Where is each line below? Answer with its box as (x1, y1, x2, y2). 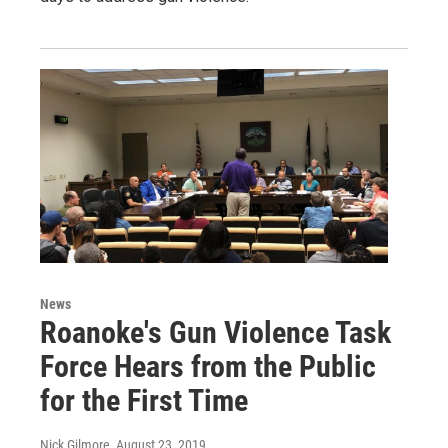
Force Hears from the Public (40, 348, 376, 384)
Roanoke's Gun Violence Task (40, 314, 391, 350)
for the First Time (40, 382, 248, 418)
